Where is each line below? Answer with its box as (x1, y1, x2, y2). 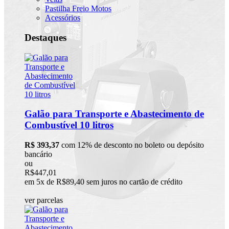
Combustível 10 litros (25, 120, 113, 131)
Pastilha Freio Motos (45, 4, 111, 13)
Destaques (25, 32, 66, 43)
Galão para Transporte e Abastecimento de (25, 108, 204, 120)
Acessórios (45, 13, 80, 22)
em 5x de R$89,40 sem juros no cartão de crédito (25, 177, 182, 187)
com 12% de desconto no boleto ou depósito (59, 141, 204, 150)
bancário (25, 150, 52, 159)
